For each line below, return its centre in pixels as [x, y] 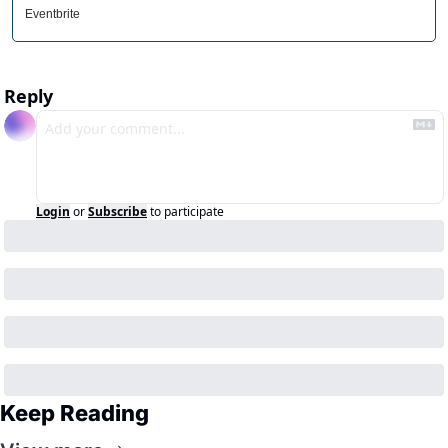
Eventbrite [52, 14]
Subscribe [117, 212]
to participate [187, 212]
